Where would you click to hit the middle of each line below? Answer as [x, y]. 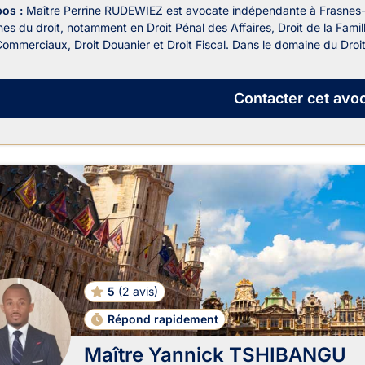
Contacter [268, 99]
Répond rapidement [163, 319]
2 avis [138, 291]
